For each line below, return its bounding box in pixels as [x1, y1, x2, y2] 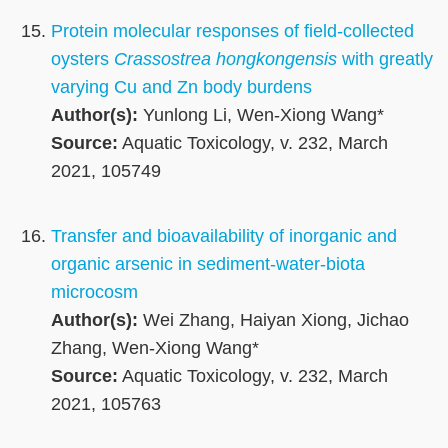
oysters [51, 49, 114, 70]
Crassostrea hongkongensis [114, 49, 337, 70]
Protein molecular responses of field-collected [51, 21, 414, 42]
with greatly [337, 49, 433, 70]
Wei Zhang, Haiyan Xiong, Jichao [138, 310, 409, 331]
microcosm [51, 282, 138, 303]
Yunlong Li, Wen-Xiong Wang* [138, 105, 384, 126]
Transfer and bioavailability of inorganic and [51, 226, 397, 247]
